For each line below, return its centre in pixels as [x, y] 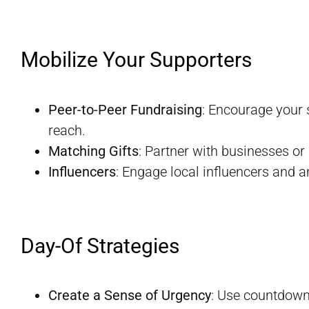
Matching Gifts [93, 151]
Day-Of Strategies [100, 246]
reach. [67, 130]
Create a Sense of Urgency [130, 296]
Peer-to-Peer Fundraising [125, 109]
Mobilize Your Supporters [136, 60]
